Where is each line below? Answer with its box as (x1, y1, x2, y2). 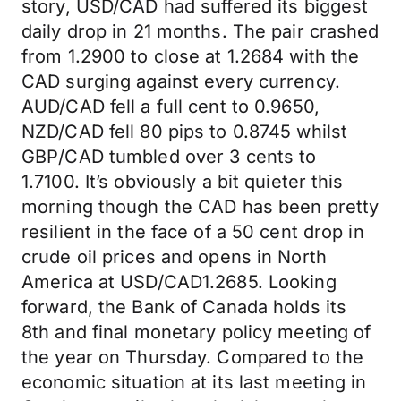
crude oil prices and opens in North (21, 246, 327, 268)
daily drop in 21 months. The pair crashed (21, 21, 380, 42)
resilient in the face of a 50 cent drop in (21, 221, 364, 243)
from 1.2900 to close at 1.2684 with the (21, 46, 360, 67)
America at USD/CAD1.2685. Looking (21, 271, 337, 293)
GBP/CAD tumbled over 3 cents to (21, 146, 317, 167)
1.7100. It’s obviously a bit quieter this (21, 171, 344, 192)
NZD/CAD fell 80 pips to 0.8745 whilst (21, 121, 348, 142)
